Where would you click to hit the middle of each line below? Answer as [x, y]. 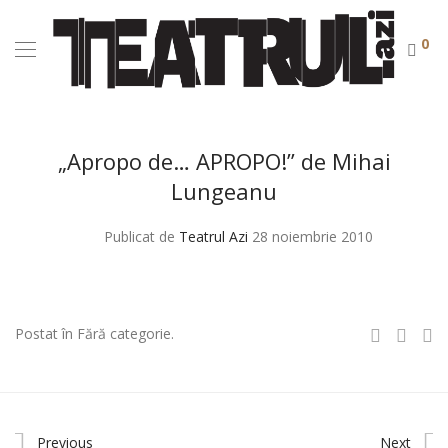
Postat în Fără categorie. [94, 333]
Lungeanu [224, 191]
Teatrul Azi [213, 236]
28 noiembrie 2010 [312, 236]
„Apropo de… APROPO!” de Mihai [224, 161]
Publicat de [141, 236]
